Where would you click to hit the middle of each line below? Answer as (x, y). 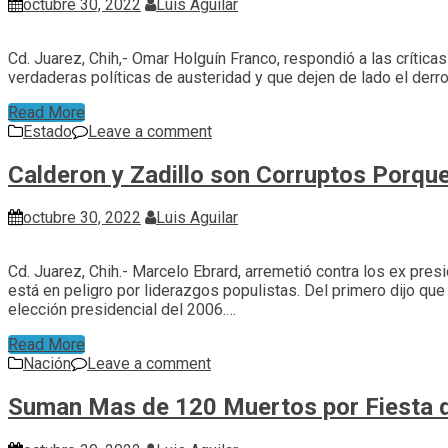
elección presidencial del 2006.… (122, 310)
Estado (47, 131)
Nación (47, 364)
